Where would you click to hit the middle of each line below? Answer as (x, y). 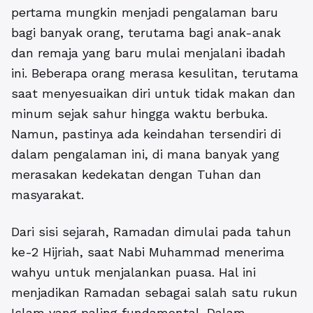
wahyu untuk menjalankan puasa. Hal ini (133, 272)
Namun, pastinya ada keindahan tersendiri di (146, 134)
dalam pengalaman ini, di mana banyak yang (145, 154)
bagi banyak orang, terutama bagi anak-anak (146, 33)
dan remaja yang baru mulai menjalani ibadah (148, 53)
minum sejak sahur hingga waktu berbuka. (139, 114)
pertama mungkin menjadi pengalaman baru (145, 13)
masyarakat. (48, 195)
